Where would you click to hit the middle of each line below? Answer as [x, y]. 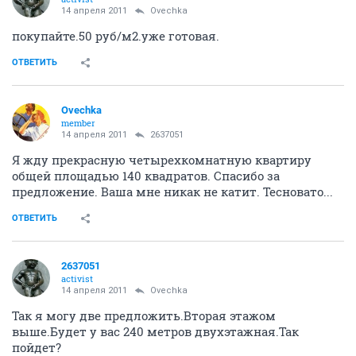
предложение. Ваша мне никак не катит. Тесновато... [172, 192]
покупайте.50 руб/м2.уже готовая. [116, 36]
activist [77, 279]
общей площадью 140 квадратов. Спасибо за [146, 176]
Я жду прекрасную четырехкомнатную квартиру [162, 160]
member [78, 123]
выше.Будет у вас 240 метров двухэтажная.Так [155, 331]
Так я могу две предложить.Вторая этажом [144, 315]
